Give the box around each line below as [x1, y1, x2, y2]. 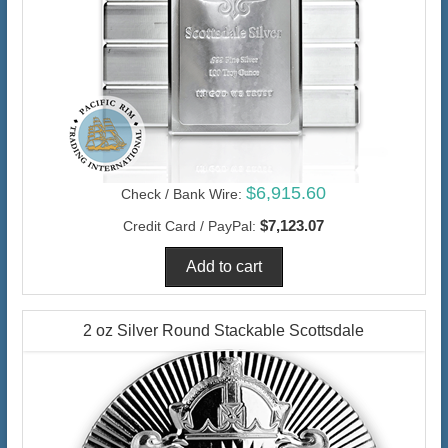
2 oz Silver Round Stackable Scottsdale [83, 321, 365, 339]
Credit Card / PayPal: [123, 217, 257, 234]
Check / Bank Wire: [121, 185, 243, 202]
